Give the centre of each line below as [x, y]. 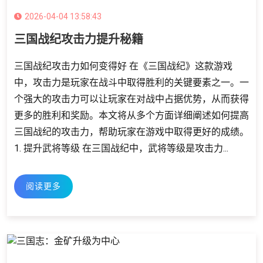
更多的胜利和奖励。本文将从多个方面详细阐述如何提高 [131, 116]
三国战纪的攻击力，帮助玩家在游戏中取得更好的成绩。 [131, 132]
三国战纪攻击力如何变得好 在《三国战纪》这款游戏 [123, 66]
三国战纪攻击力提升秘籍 [79, 40]
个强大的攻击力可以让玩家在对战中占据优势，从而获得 [131, 99]
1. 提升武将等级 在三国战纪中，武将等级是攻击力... [121, 149]
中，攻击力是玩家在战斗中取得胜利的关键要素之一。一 [131, 83]
